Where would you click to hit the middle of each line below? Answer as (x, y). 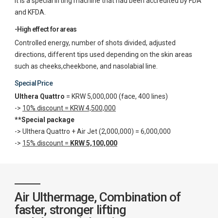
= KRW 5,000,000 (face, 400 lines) (116, 97)
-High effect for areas (46, 29)
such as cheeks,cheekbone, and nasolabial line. (86, 66)
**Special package (45, 120)
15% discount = (46, 143)
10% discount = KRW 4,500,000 (69, 108)
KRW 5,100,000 (94, 143)
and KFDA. (30, 12)
